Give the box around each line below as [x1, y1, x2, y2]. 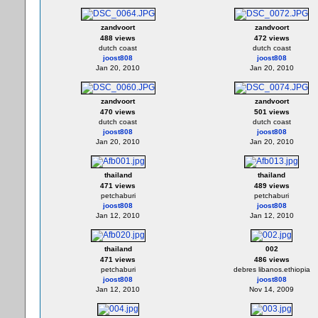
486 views [253, 256, 290, 263]
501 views [253, 108, 290, 116]
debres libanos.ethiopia [233, 265, 310, 273]
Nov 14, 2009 [249, 285, 294, 293]
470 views [100, 108, 136, 116]
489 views [253, 182, 290, 190]
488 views [100, 34, 136, 42]
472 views [253, 34, 290, 42]
